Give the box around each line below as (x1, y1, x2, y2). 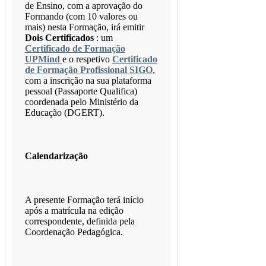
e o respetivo (62, 54, 112, 65)
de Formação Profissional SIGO (24, 65, 153, 75)
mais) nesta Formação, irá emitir (24, 22, 144, 33)
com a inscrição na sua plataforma (24, 75, 151, 86)
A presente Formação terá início (24, 194, 144, 205)
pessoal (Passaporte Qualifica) (24, 86, 137, 97)
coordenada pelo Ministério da (24, 97, 138, 107)
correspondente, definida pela (24, 216, 135, 226)
